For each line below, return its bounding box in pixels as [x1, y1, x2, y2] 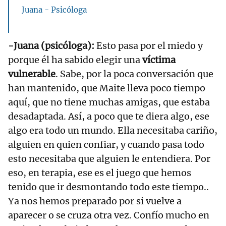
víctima [142, 54, 176, 66]
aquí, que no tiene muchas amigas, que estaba [8, 96, 210, 108]
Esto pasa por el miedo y [94, 40, 203, 52]
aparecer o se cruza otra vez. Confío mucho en [8, 209, 209, 221]
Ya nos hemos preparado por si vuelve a [8, 195, 182, 207]
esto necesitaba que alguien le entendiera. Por [8, 153, 210, 165]
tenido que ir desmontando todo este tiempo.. [8, 181, 209, 193]
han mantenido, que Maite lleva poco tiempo [8, 82, 205, 94]
